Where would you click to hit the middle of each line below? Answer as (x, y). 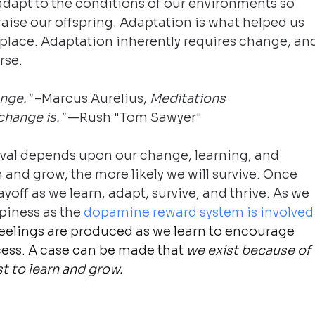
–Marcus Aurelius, (92, 98)
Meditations (188, 98)
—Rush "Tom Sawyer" (135, 117)
